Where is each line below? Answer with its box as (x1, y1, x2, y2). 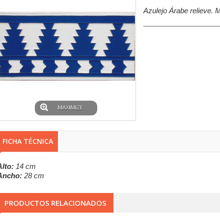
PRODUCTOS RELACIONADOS (4, 198, 106, 208)
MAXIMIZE (57, 104, 83, 111)
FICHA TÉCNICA (2, 137, 53, 146)
